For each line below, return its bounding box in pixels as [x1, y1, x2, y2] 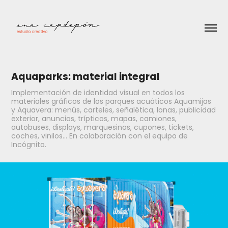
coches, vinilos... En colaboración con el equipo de [11, 130, 188, 142]
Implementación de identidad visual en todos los [11, 87, 185, 99]
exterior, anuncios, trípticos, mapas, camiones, [11, 113, 177, 125]
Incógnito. [11, 139, 47, 151]
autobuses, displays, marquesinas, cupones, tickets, [11, 122, 194, 134]
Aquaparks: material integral [11, 69, 160, 86]
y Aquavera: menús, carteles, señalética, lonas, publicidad [11, 104, 216, 117]
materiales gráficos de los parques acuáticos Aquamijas [11, 96, 212, 108]
